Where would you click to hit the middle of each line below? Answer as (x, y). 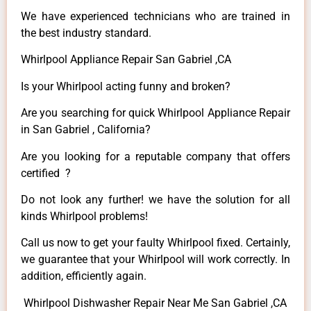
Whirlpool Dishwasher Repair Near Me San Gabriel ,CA (154, 303)
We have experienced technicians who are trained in (155, 17)
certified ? (46, 173)
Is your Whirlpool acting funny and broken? (126, 86)
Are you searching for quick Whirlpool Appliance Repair (155, 113)
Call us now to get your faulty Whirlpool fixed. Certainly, (155, 243)
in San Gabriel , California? (86, 130)
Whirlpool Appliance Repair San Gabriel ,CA (126, 60)
